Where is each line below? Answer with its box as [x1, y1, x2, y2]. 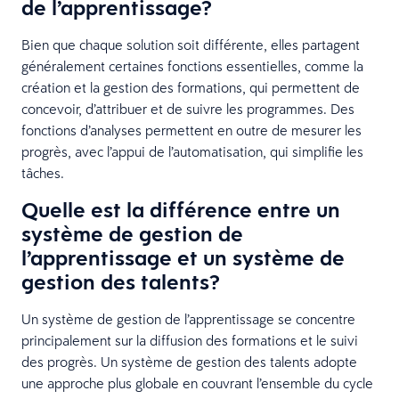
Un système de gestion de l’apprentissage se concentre [21, 309, 355, 328]
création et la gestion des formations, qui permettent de [21, 77, 360, 96]
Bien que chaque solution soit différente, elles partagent [21, 35, 360, 53]
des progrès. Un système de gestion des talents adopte [21, 352, 357, 370]
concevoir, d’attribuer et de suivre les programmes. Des [21, 99, 354, 118]
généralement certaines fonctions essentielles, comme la [21, 56, 363, 75]
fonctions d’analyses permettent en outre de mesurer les [21, 120, 362, 139]
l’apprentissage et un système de [21, 242, 345, 272]
